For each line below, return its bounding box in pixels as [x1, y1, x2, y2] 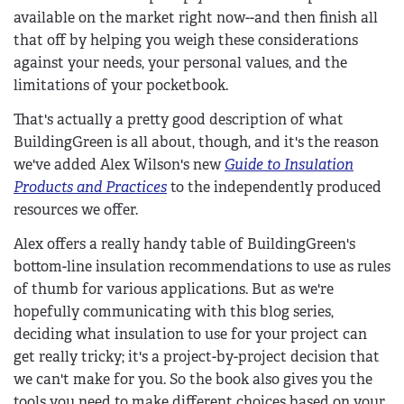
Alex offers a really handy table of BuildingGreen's [14, 234, 355, 253]
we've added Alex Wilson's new [14, 155, 225, 175]
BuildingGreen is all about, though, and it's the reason [14, 133, 379, 152]
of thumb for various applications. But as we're [14, 279, 334, 298]
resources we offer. [14, 200, 138, 220]
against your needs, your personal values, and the [14, 53, 347, 73]
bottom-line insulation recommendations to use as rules [14, 256, 390, 276]
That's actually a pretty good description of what [14, 110, 344, 130]
